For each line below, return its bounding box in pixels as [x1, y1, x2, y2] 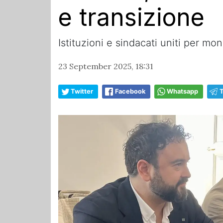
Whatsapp [167, 88, 198, 96]
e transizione [58, 2, 205, 32]
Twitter [71, 88, 93, 96]
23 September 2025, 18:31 [58, 61, 153, 72]
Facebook [115, 88, 145, 96]
